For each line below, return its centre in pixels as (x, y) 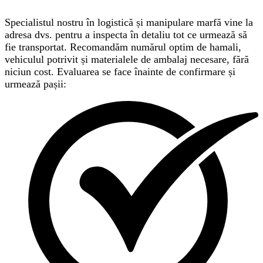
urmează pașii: (36, 84)
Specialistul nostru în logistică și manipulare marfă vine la (129, 23)
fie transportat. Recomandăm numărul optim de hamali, (123, 47)
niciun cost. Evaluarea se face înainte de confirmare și (120, 72)
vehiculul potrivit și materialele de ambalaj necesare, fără (127, 60)
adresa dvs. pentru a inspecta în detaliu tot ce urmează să (126, 35)
